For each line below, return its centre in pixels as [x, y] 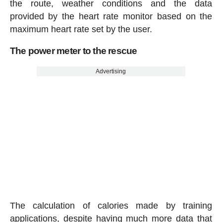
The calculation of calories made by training [111, 205]
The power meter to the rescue [73, 51]
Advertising [111, 71]
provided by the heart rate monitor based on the [111, 16]
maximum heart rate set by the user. [81, 29]
